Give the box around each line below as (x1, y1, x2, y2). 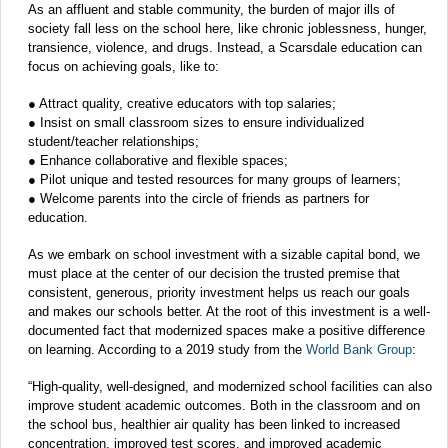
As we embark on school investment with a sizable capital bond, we (28, 247, 420, 263)
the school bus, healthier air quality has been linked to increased (28, 417, 400, 433)
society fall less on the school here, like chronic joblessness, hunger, (28, 21, 427, 37)
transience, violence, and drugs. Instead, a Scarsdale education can (28, 40, 422, 56)
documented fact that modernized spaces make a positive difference (28, 323, 425, 339)
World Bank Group (306, 342, 412, 358)
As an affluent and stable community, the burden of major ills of (28, 2, 395, 18)
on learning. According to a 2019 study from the (28, 342, 306, 358)
